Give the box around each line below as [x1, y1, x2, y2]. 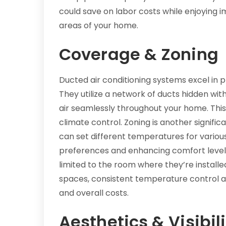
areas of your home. [59, 20, 138, 32]
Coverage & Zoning [59, 43, 218, 66]
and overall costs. [59, 187, 129, 199]
